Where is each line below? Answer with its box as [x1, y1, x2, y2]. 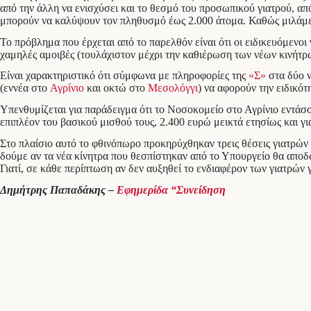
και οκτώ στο [87, 82, 148, 94]
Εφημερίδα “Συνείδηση [117, 183, 226, 196]
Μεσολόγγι [148, 82, 198, 94]
